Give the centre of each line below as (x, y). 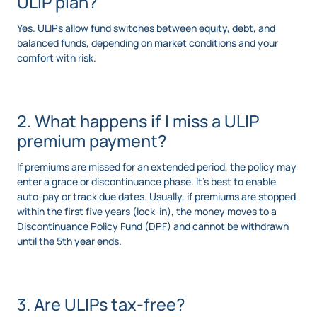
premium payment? (92, 140)
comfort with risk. (57, 57)
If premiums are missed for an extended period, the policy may (157, 166)
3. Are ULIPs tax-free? (101, 304)
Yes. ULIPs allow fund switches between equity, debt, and (146, 28)
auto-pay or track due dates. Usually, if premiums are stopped (156, 196)
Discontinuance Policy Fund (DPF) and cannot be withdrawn (153, 226)
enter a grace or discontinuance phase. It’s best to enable (146, 181)
